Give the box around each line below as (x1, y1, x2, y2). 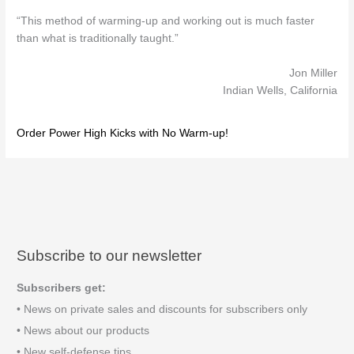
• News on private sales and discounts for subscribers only (17, 303, 308, 316)
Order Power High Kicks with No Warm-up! (17, 126, 229, 139)
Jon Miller (288, 66, 337, 79)
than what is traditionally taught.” (17, 32, 179, 44)
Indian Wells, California (222, 84, 337, 96)
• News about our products (17, 325, 150, 337)
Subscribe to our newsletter (17, 247, 202, 264)
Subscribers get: (17, 282, 107, 295)
